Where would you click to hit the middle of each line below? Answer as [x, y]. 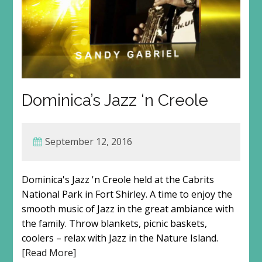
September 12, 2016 [88, 141]
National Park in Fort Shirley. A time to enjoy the [127, 194]
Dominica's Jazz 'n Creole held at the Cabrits [118, 179]
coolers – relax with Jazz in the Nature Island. [120, 238]
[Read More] [49, 252]
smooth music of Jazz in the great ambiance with [127, 208]
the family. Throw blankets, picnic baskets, [114, 223]
